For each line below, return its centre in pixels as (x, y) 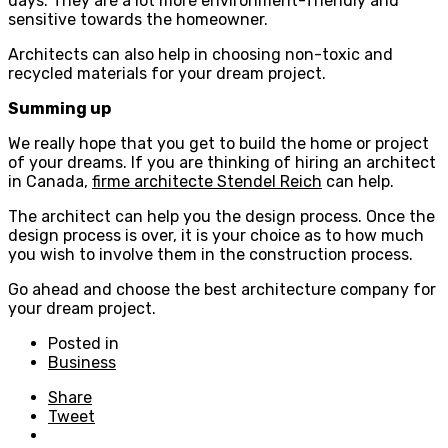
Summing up (59, 108)
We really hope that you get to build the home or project (218, 143)
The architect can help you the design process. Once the (221, 216)
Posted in (83, 343)
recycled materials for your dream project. (167, 73)
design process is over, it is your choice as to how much (216, 235)
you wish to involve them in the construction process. (210, 254)
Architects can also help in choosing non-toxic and (200, 54)
